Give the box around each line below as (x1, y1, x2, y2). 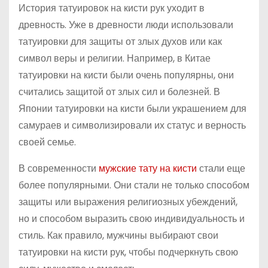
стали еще (197, 162, 245, 175)
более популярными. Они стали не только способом (19, 178, 249, 192)
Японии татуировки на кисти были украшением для (19, 102, 246, 115)
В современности (19, 162, 99, 175)
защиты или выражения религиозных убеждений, (19, 195, 237, 209)
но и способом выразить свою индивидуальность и (19, 212, 245, 226)
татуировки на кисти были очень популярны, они (19, 68, 234, 82)
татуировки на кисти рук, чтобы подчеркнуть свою (19, 245, 238, 259)
